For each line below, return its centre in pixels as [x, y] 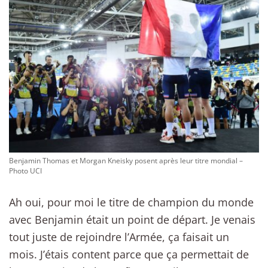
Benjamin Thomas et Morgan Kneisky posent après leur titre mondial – [126, 161]
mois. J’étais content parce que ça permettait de [129, 255]
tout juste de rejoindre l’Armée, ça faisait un [119, 237]
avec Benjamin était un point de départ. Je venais [132, 220]
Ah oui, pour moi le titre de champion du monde [131, 202]
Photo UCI [25, 171]
